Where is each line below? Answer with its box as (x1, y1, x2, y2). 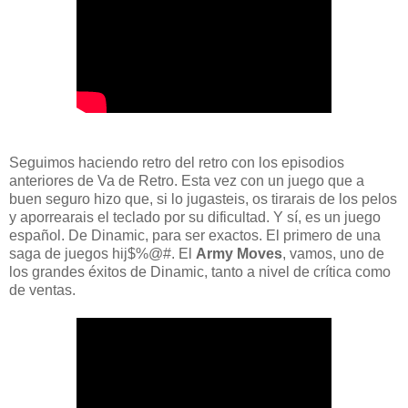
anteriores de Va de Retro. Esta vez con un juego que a (9, 172, 364, 189)
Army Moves (196, 245, 282, 261)
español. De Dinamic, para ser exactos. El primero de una (9, 227, 381, 243)
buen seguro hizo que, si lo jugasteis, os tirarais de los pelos (9, 190, 397, 207)
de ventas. (9, 281, 76, 298)
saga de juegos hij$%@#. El (9, 245, 196, 261)
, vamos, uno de (282, 245, 384, 261)
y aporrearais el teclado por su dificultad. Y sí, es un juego (9, 209, 381, 225)
